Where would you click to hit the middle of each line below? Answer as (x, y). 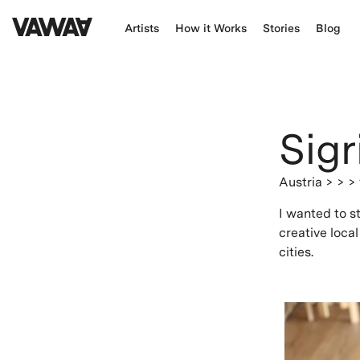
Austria (302, 182)
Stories (281, 28)
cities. (296, 252)
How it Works (211, 28)
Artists (142, 28)
